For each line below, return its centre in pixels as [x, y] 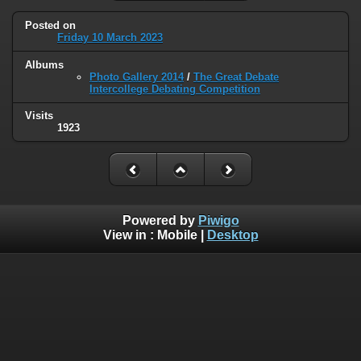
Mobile [177, 235]
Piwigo [218, 220]
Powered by [160, 220]
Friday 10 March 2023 [110, 37]
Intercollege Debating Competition [175, 89]
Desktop [232, 235]
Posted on [50, 25]
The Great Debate [236, 77]
